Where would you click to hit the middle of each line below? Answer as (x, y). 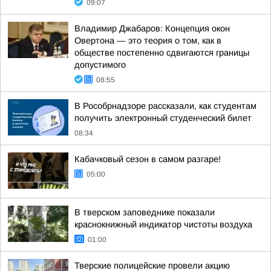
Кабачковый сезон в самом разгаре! (148, 159)
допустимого (100, 65)
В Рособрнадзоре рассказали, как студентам (165, 106)
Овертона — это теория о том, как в (148, 41)
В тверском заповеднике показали (145, 212)
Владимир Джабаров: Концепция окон (152, 28)
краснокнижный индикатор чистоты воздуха (163, 224)
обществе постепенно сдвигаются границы (162, 53)
